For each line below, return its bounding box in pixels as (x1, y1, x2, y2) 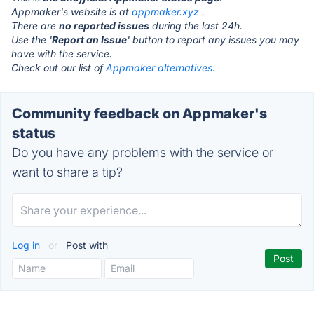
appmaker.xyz (132, 6, 199, 18)
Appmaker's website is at (11, 6, 132, 18)
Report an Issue (52, 34, 127, 46)
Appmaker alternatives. (106, 62, 215, 74)
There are (11, 20, 59, 32)
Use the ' (11, 34, 52, 46)
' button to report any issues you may (127, 34, 299, 46)
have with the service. (11, 48, 112, 60)
